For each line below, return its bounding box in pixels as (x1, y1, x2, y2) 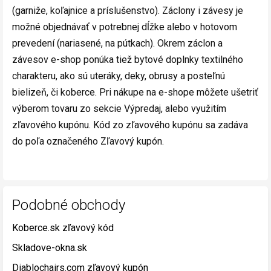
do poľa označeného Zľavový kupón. (12, 135, 164, 147)
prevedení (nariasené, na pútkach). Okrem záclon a (12, 38, 223, 49)
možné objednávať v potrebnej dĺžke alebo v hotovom (12, 21, 237, 33)
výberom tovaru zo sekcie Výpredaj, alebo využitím (12, 103, 226, 114)
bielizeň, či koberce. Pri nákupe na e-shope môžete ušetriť (12, 87, 258, 98)
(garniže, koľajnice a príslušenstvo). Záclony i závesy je (12, 5, 243, 16)
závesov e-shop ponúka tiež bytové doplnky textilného (12, 54, 243, 65)
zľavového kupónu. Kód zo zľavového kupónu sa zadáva (12, 119, 248, 131)
